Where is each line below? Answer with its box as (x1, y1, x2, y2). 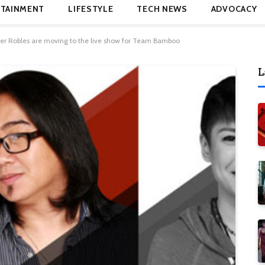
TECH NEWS (137, 4, 188, 14)
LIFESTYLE (68, 4, 114, 14)
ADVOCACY (211, 4, 257, 14)
